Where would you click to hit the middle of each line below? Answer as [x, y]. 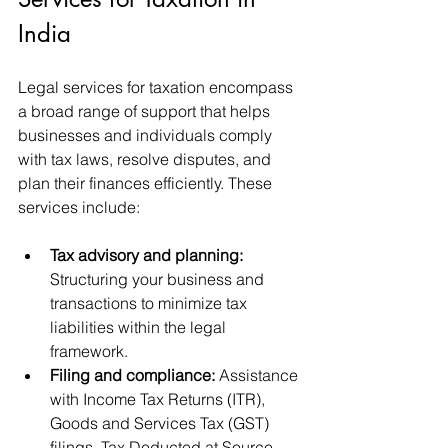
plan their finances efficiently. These [147, 183]
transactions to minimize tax [150, 303]
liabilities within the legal [140, 327]
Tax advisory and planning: [146, 255]
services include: [79, 207]
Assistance [258, 375]
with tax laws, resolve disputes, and [146, 159]
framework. [89, 351]
